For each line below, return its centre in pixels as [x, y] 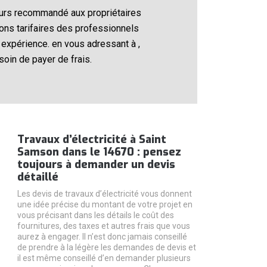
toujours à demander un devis [96, 164]
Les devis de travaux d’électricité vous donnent [104, 193]
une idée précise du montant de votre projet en [105, 204]
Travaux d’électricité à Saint [91, 139]
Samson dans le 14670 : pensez [99, 152]
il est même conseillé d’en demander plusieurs [104, 258]
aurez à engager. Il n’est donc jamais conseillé [102, 236]
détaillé [38, 177]
